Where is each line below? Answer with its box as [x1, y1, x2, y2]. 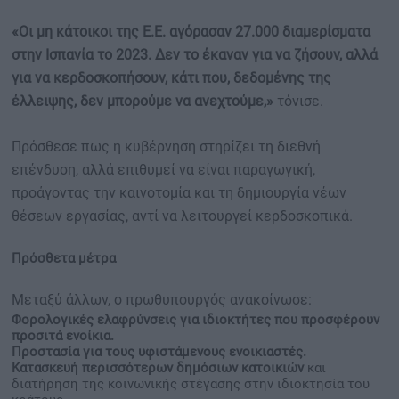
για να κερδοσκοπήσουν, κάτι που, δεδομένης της [12, 69, 331, 86]
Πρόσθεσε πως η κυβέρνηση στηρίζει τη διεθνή [12, 138, 321, 155]
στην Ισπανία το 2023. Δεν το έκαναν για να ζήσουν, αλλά [12, 46, 378, 63]
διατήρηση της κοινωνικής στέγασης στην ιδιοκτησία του [12, 376, 370, 392]
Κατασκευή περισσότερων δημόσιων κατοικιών [12, 360, 304, 376]
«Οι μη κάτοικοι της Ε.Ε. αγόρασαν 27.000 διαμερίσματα [12, 23, 370, 40]
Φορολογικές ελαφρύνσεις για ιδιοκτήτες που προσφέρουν [12, 312, 379, 328]
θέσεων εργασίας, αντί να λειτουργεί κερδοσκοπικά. [12, 208, 353, 224]
